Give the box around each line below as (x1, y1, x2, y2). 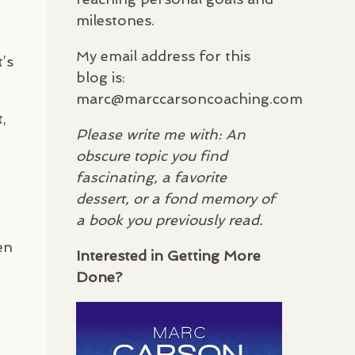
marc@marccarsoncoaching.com (76, 90, 303, 107)
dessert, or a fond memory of (76, 189, 275, 207)
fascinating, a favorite (76, 168, 227, 185)
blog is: (76, 68, 125, 86)
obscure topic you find (76, 147, 227, 164)
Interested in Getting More (76, 246, 261, 264)
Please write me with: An (76, 125, 246, 143)
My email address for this (76, 47, 250, 64)
